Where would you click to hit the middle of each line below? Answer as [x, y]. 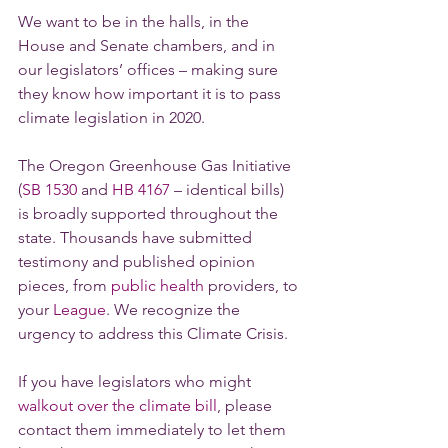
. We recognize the [175, 309]
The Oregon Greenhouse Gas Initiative [156, 165]
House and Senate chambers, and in [148, 45]
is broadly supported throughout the [150, 213]
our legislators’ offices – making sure [150, 69]
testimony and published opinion [138, 261]
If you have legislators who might [136, 381]
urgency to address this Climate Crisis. [153, 333]
